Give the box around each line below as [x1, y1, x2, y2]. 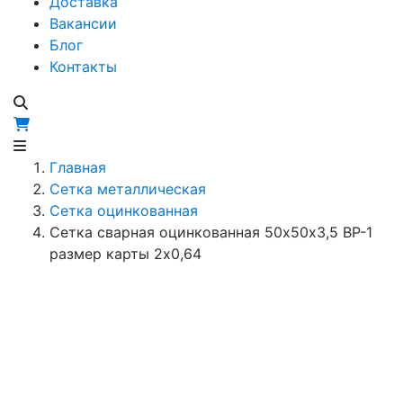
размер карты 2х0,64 [49, 245, 201, 263]
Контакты [49, 58, 117, 76]
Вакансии [49, 14, 117, 32]
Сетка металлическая [49, 180, 206, 198]
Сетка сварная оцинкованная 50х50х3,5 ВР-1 [49, 223, 372, 241]
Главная [49, 158, 106, 176]
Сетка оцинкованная [49, 201, 198, 219]
